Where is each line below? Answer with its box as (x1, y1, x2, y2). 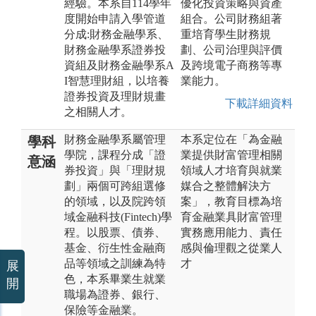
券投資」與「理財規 (64, 164, 166, 176)
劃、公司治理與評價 (181, 43, 282, 56)
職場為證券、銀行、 (64, 288, 166, 300)
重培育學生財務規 (181, 28, 271, 40)
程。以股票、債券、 (64, 226, 166, 238)
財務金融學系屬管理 (64, 133, 166, 145)
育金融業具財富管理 (181, 210, 282, 223)
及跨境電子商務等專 (181, 59, 282, 71)
